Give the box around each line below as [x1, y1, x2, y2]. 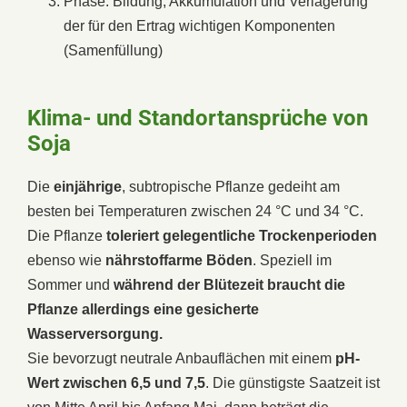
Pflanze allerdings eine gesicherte [27, 301, 259, 317]
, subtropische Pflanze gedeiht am [122, 178, 340, 194]
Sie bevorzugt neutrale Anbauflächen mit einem [27, 350, 332, 366]
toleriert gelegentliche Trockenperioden [106, 227, 377, 243]
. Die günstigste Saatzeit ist [205, 374, 380, 391]
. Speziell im [253, 252, 332, 268]
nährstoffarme [105, 252, 203, 268]
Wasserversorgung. [27, 325, 163, 342]
